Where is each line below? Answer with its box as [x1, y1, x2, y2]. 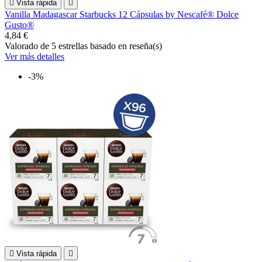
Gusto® [5, 19, 34, 30]
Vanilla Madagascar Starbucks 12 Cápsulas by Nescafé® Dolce [5, 9, 239, 19]
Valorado [5, 40, 40, 51]
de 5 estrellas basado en [40, 40, 129, 51]
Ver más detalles [5, 51, 64, 61]
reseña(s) [129, 40, 162, 51]
